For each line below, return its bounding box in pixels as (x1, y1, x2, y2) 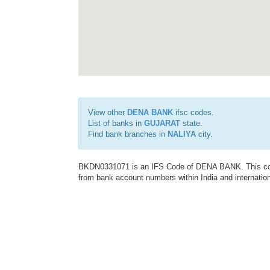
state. (180, 119, 202, 128)
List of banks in (88, 119, 144, 128)
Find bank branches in (88, 130, 168, 139)
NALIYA (168, 130, 196, 139)
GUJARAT (144, 119, 180, 128)
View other (88, 108, 127, 117)
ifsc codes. (173, 108, 214, 117)
